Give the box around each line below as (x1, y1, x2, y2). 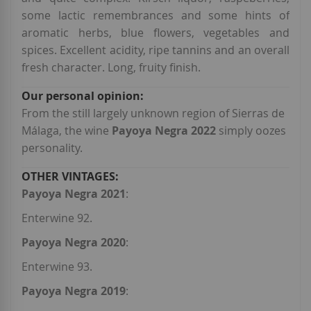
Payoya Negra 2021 (22, 186, 126, 202)
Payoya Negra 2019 (22, 283, 126, 299)
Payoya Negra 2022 (112, 123, 219, 139)
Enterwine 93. (22, 259, 92, 275)
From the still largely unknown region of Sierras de (22, 106, 285, 121)
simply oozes (219, 123, 286, 139)
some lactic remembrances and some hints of (22, 8, 289, 24)
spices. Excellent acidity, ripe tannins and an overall (22, 42, 289, 58)
